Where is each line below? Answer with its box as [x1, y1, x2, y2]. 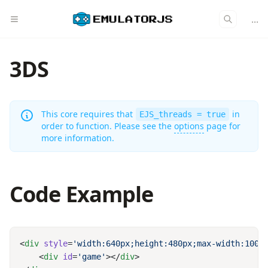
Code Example [10, 179, 154, 209]
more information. [41, 132, 114, 144]
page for [204, 120, 240, 132]
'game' [77, 252, 106, 261]
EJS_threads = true [139, 109, 226, 119]
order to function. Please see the [41, 120, 174, 132]
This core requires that [41, 108, 135, 120]
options [174, 120, 204, 132]
